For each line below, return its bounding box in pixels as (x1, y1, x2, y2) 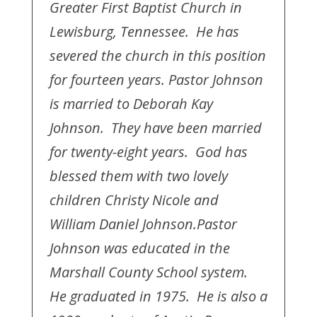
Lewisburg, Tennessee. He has (49, 22, 239, 41)
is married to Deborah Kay (49, 94, 213, 113)
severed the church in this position (49, 46, 266, 65)
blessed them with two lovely (49, 166, 228, 185)
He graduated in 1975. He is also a (49, 287, 267, 306)
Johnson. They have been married (49, 118, 262, 137)
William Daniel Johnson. (49, 214, 197, 234)
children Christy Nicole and (49, 190, 219, 209)
